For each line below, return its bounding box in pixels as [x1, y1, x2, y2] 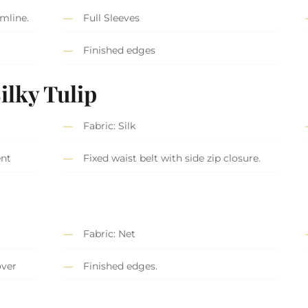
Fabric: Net [83, 227, 135, 240]
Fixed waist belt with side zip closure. [83, 151, 261, 164]
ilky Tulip [1, 78, 98, 108]
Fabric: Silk [83, 119, 135, 132]
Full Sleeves [83, 11, 140, 24]
